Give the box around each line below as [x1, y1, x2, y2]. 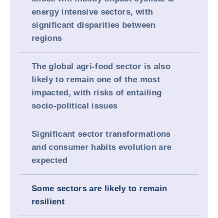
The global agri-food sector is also [32, 62, 170, 71]
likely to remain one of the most [32, 75, 160, 84]
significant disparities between [32, 20, 156, 30]
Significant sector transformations [32, 129, 171, 139]
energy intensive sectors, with [32, 7, 153, 17]
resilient [32, 197, 65, 206]
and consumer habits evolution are [32, 143, 172, 152]
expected [32, 156, 68, 165]
